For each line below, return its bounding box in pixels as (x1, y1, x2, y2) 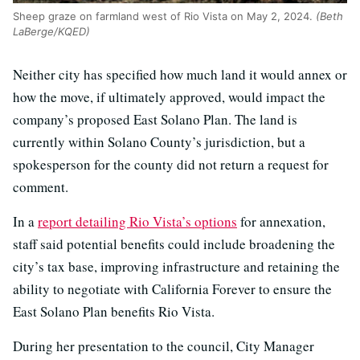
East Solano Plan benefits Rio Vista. (13, 302, 215, 321)
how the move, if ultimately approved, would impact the (13, 88, 325, 107)
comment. (13, 178, 68, 197)
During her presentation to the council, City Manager (13, 337, 314, 356)
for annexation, (237, 212, 325, 231)
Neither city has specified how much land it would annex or (13, 65, 347, 84)
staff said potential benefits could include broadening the (13, 235, 335, 254)
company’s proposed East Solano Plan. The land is (13, 110, 297, 129)
